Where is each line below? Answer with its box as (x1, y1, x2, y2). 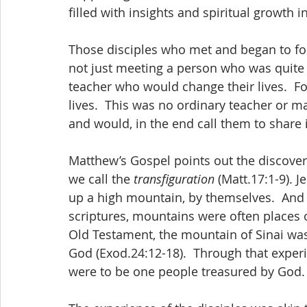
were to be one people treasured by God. (69, 263, 305, 280)
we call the (69, 171, 134, 187)
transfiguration (134, 171, 218, 187)
